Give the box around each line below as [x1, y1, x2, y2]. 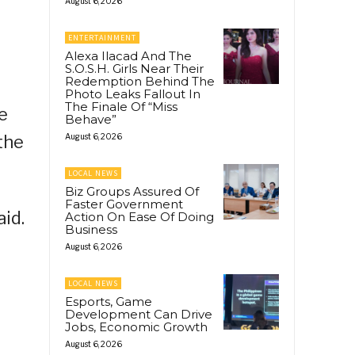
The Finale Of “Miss [65, 98, 177, 114]
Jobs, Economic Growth [65, 319, 208, 334]
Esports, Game [65, 293, 152, 309]
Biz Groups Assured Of [65, 183, 199, 199]
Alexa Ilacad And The [65, 48, 192, 63]
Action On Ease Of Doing [65, 208, 214, 224]
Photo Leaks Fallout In [65, 86, 200, 101]
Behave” [65, 111, 116, 127]
